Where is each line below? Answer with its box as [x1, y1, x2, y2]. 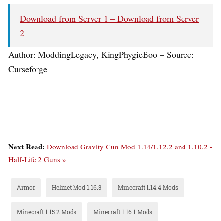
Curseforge [8, 62, 47, 74]
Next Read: [8, 141, 47, 152]
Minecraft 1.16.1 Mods [93, 207, 152, 216]
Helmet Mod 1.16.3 [52, 183, 101, 191]
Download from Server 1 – [20, 12, 117, 24]
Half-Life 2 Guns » [8, 154, 66, 164]
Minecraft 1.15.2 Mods [17, 207, 76, 216]
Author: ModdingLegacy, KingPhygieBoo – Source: [8, 48, 194, 60]
